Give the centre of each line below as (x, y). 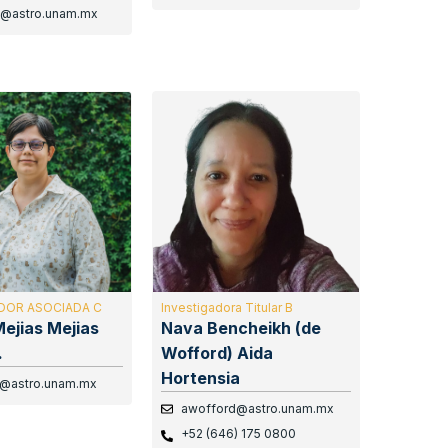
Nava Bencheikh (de (241, 328)
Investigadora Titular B (227, 308)
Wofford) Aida (217, 353)
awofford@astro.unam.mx (258, 409)
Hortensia (201, 378)
